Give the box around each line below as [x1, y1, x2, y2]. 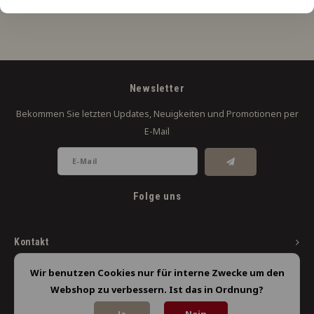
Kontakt [14, 235, 49, 247]
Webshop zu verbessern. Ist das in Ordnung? [50, 283, 264, 296]
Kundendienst [14, 266, 80, 278]
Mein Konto [14, 296, 66, 308]
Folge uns [132, 189, 182, 203]
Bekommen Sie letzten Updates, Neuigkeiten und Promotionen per [15, 108, 299, 120]
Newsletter [129, 82, 185, 95]
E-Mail [144, 125, 170, 137]
